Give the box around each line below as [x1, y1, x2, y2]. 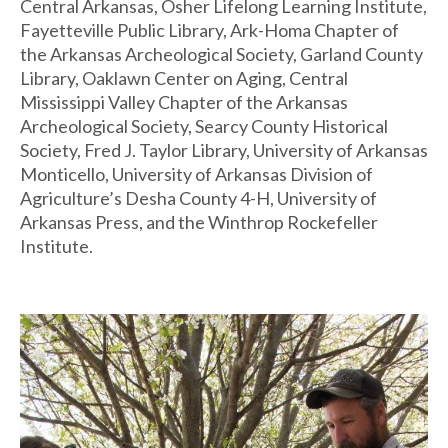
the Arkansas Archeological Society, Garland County [20, 43, 423, 65]
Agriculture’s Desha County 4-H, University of [20, 187, 377, 209]
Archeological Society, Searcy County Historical [20, 115, 388, 137]
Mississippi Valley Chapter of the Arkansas [20, 91, 348, 113]
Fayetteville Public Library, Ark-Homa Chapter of [20, 19, 399, 41]
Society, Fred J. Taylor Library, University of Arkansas [20, 139, 428, 161]
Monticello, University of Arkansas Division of [20, 163, 373, 185]
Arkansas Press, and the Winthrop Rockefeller [20, 211, 378, 233]
